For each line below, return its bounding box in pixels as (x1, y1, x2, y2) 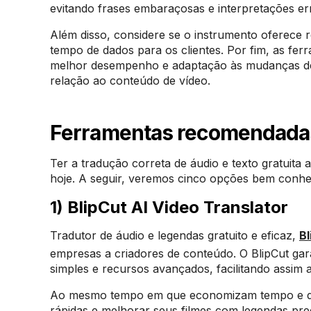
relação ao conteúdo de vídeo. (50, 73, 210, 87)
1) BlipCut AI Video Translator (50, 196, 288, 217)
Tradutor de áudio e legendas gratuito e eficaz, (50, 228, 299, 242)
